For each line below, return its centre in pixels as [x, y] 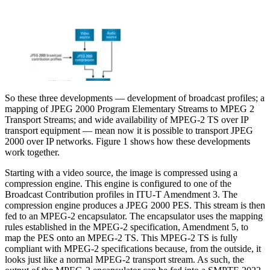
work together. [32, 152]
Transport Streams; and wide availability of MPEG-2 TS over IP [127, 119]
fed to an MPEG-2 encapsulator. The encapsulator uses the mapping [134, 216]
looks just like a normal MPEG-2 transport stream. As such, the [124, 259]
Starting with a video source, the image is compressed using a [121, 172]
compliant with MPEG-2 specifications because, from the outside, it [133, 248]
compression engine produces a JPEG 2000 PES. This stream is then [135, 205]
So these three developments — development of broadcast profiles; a [135, 98]
